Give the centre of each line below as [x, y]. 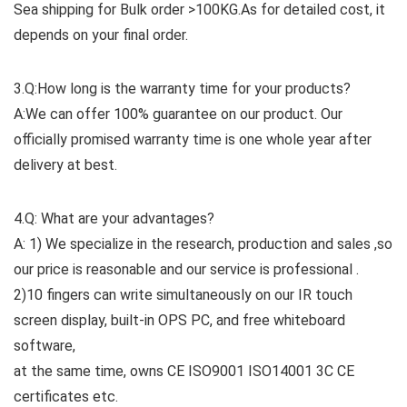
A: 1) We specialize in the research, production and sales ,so [203, 244]
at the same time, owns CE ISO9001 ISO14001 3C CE [184, 372]
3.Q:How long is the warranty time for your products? [182, 89]
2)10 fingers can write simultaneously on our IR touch [183, 295]
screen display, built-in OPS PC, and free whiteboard [179, 321]
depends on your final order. [101, 35]
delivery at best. [65, 165]
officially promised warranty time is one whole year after [193, 140]
